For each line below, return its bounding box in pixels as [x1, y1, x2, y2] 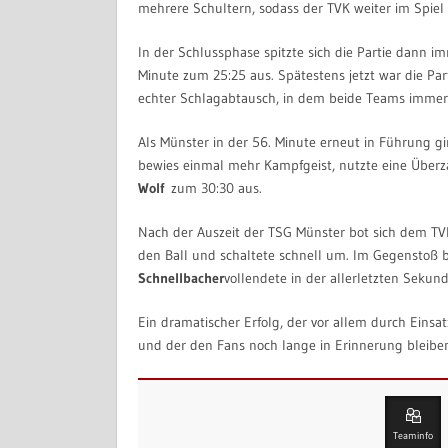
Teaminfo [393, 429, 434, 443]
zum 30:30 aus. [165, 179, 262, 198]
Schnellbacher [138, 269, 224, 288]
